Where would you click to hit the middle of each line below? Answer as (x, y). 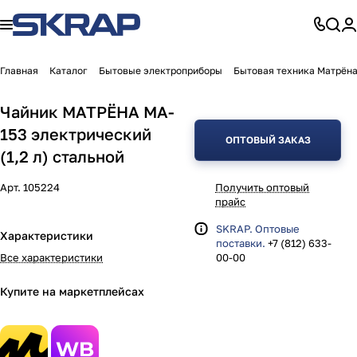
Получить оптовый (262, 187)
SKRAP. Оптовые (258, 229)
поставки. (241, 243)
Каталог (69, 71)
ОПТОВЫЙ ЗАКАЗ (268, 140)
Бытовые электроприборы (161, 71)
